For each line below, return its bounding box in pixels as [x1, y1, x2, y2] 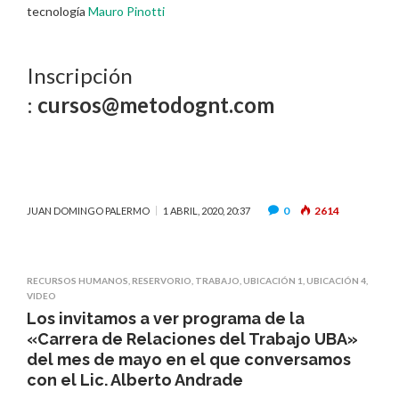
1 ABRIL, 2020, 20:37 [163, 204, 250, 216]
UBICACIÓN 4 [306, 274, 366, 286]
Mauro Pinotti [88, 3, 165, 19]
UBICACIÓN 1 [243, 274, 303, 286]
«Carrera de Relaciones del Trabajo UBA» [27, 329, 358, 348]
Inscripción [27, 62, 133, 89]
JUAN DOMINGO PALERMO [27, 204, 150, 216]
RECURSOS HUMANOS [27, 274, 128, 286]
